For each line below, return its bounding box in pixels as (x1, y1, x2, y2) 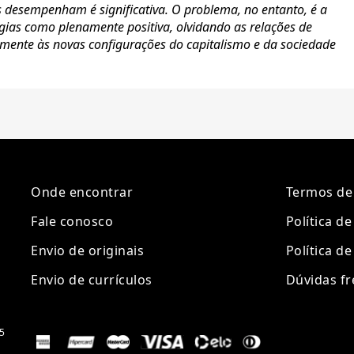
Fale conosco (31, 213, 114, 231)
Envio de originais (31, 242, 145, 260)
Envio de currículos (31, 271, 153, 289)
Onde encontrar (31, 183, 134, 201)
